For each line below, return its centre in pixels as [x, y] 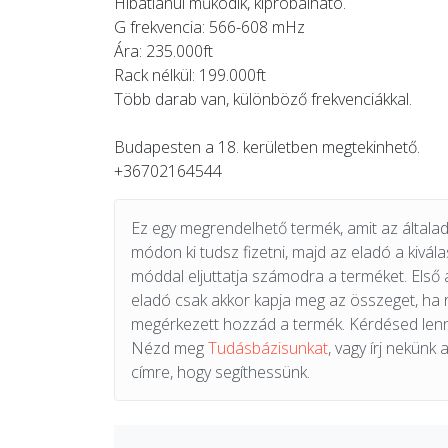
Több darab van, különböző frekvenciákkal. [263, 99]
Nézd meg [169, 348]
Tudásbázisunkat [268, 348]
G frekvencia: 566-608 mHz [209, 27]
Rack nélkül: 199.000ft [190, 75]
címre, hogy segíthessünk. [220, 372]
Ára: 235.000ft [163, 51]
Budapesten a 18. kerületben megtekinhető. [267, 147]
